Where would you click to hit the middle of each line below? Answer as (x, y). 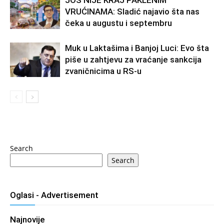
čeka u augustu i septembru (118, 23)
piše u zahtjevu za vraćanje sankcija (133, 59)
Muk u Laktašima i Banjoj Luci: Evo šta (137, 48)
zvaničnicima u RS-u (103, 71)
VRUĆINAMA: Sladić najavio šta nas (132, 11)
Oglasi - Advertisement (54, 195)
